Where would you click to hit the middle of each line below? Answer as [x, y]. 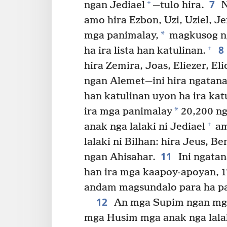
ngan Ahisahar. [120, 157]
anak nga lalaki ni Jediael [145, 127]
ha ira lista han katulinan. [145, 51]
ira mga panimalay [128, 111]
